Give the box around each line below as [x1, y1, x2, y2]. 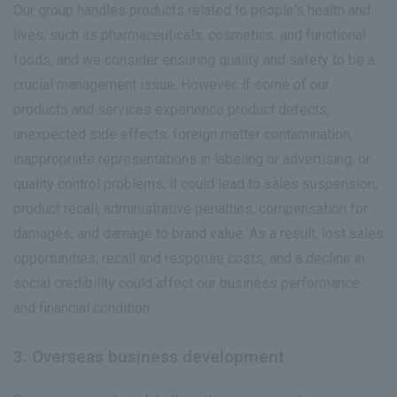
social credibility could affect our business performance [13, 275, 360, 292]
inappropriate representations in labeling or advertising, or [13, 151, 370, 168]
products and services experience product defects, [13, 101, 330, 119]
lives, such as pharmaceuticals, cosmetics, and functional [13, 27, 366, 44]
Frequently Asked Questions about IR [33, 35, 257, 51]
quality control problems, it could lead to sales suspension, [13, 175, 378, 193]
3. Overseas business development [13, 346, 284, 368]
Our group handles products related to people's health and [13, 2, 370, 19]
